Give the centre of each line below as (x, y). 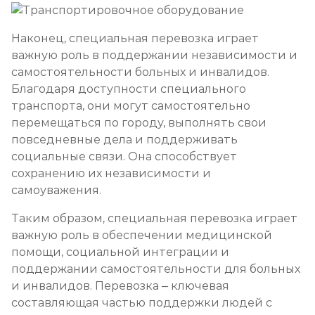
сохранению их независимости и (111, 173)
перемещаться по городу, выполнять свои (139, 123)
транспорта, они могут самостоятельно (131, 106)
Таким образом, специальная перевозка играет (154, 218)
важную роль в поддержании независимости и (154, 55)
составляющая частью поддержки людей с (142, 303)
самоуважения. (58, 190)
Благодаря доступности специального (129, 89)
